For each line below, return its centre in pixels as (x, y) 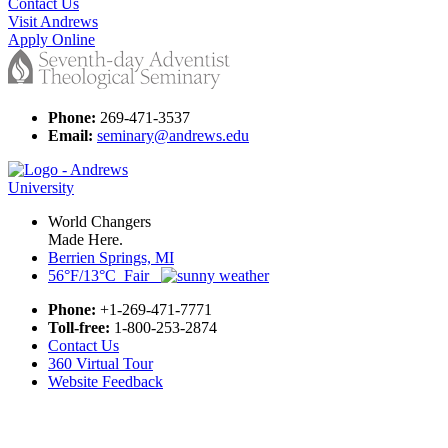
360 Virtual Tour (100, 363)
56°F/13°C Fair (104, 275)
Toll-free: (79, 327)
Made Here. (85, 239)
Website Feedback (105, 381)
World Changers (99, 221)
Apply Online (51, 39)
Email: (70, 135)
